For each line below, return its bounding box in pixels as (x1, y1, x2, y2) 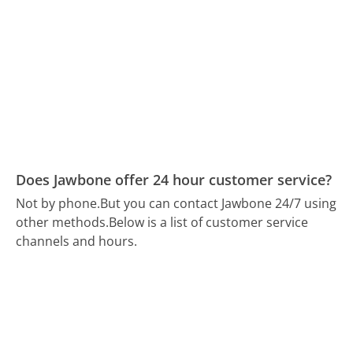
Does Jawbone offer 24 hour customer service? (16, 169, 333, 189)
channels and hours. (16, 232, 138, 251)
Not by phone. (16, 195, 101, 213)
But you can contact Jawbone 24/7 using (100, 195, 337, 213)
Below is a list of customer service (109, 214, 309, 232)
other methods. (16, 214, 110, 232)
